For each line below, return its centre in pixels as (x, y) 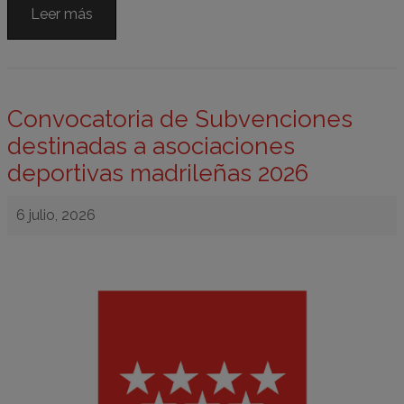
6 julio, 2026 (56, 215)
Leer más (62, 14)
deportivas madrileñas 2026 (158, 173)
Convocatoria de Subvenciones (180, 119)
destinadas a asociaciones (151, 146)
